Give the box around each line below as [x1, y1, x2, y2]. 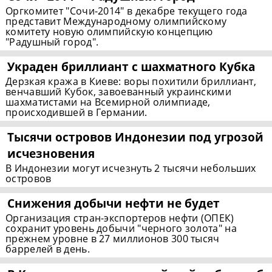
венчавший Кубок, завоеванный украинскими [5, 85, 231, 99]
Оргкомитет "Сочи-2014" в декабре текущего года [5, 4, 248, 18]
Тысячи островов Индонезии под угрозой [7, 129, 264, 146]
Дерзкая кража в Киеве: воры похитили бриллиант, [5, 75, 257, 89]
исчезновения [7, 145, 95, 162]
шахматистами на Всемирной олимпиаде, [5, 95, 211, 109]
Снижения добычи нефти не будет [7, 195, 220, 212]
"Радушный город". [5, 35, 99, 49]
